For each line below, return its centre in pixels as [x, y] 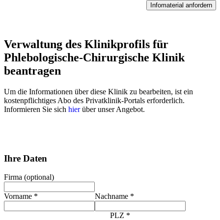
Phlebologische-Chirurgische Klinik [94, 57]
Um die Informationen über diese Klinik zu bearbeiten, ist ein [98, 91]
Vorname [19, 196]
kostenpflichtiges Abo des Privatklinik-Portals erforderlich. [94, 100]
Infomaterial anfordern [181, 5]
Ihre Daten [26, 158]
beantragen [32, 70]
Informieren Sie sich [36, 109]
